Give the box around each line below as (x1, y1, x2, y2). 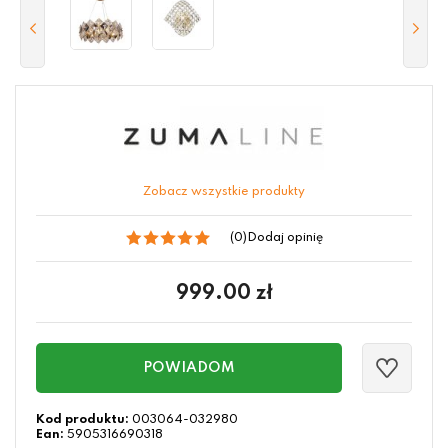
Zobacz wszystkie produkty (143, 186, 305, 198)
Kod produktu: (36, 414, 129, 426)
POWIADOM (143, 361, 235, 375)
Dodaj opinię (246, 232, 323, 244)
